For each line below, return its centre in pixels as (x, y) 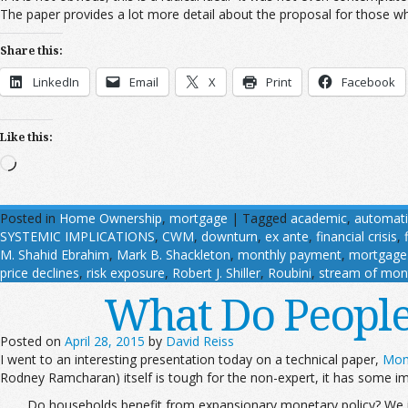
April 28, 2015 (105, 341)
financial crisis (357, 236)
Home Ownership (111, 218)
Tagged (265, 218)
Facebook (368, 82)
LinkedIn (56, 82)
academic (319, 218)
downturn (229, 236)
